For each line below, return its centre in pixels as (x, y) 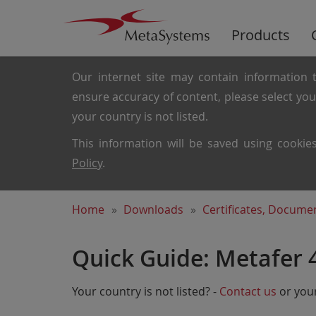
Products (260, 35)
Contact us (248, 291)
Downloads (153, 209)
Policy (87, 163)
